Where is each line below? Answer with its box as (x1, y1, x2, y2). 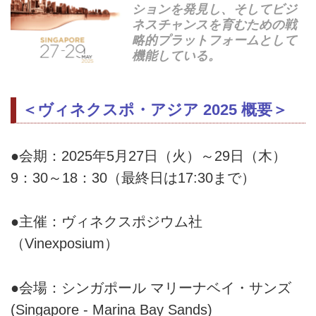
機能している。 (132, 48, 221, 63)
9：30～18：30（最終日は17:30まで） (11, 170, 255, 186)
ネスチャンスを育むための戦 (132, 17, 298, 32)
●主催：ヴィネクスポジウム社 (11, 214, 202, 230)
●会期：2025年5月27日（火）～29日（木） (11, 148, 286, 164)
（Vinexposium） (11, 236, 119, 252)
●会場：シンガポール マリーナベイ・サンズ (11, 279, 291, 296)
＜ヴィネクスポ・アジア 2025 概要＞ (22, 100, 288, 119)
